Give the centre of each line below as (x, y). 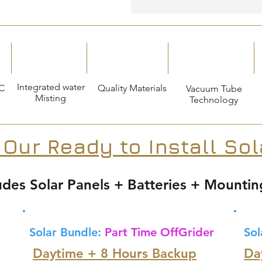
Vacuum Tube (214, 89)
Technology (214, 100)
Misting (51, 98)
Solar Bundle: (67, 232)
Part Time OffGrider (159, 232)
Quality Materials (132, 88)
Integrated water (51, 87)
